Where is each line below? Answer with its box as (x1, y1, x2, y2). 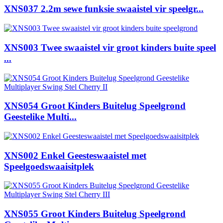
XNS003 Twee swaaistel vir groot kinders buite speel (4, 42, 216, 53)
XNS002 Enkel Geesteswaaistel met (4, 150, 146, 161)
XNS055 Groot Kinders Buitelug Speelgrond (4, 209, 186, 220)
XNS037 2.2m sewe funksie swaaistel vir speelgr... (4, 3, 204, 14)
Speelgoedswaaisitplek (4, 161, 94, 172)
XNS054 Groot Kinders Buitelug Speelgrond (4, 101, 186, 111)
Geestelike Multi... (4, 111, 77, 122)
